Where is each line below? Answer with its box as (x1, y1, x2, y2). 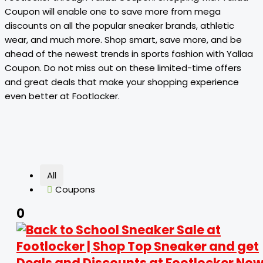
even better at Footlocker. (5, 90, 120, 102)
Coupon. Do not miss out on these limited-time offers (5, 62, 241, 74)
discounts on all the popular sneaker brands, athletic (5, 19, 234, 32)
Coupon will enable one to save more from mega (5, 5, 221, 18)
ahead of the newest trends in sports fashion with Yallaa (5, 48, 253, 60)
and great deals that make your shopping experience (5, 76, 239, 88)
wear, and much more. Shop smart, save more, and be (5, 33, 242, 46)
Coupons (55, 183, 95, 195)
